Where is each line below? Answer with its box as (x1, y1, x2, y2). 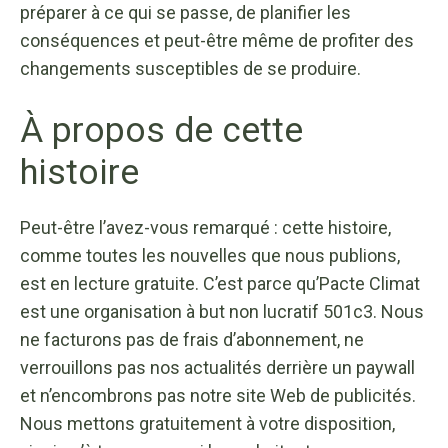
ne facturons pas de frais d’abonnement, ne (20, 328, 364, 350)
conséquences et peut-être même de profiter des (20, 29, 414, 51)
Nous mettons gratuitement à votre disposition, (20, 412, 395, 434)
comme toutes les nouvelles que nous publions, (20, 244, 400, 266)
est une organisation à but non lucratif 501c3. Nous (20, 300, 424, 322)
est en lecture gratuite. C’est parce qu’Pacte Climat (20, 272, 420, 294)
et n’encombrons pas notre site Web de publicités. (20, 384, 416, 406)
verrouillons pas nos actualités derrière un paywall (20, 356, 415, 378)
